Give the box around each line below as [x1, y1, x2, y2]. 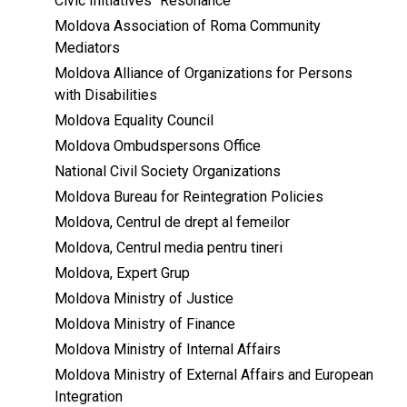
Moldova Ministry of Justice [55, 290, 233, 308]
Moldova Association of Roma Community [55, 17, 321, 35]
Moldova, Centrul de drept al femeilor [55, 213, 290, 232]
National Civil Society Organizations [55, 163, 281, 181]
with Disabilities [55, 86, 157, 104]
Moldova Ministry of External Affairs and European [55, 366, 373, 384]
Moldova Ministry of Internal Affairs [55, 341, 281, 359]
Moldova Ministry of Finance [55, 315, 235, 333]
